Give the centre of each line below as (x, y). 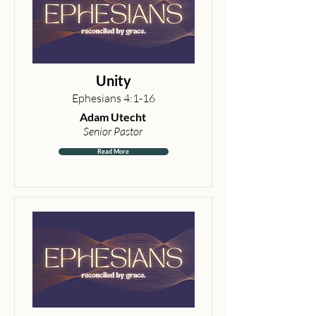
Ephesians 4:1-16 (113, 98)
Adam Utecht (113, 117)
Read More (113, 151)
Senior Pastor (113, 131)
